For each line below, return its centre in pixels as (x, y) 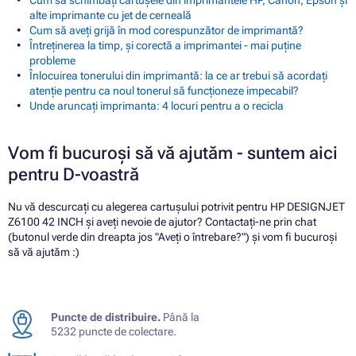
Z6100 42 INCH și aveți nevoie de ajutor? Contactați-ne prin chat (162, 222)
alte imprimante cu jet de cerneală (110, 15)
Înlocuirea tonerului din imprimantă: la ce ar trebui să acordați (178, 76)
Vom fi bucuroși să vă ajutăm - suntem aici (173, 153)
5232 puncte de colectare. (114, 332)
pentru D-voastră (74, 175)
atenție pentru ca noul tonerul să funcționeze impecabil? (164, 91)
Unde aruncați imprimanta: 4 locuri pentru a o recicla (157, 106)
